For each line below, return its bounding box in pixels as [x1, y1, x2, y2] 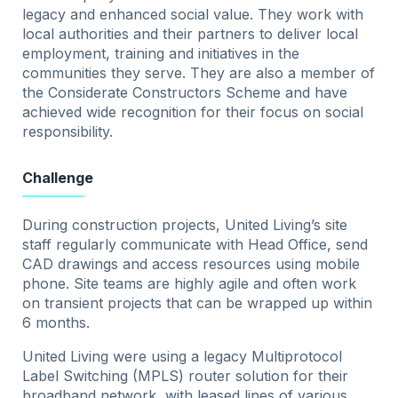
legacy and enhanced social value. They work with [22, 5, 364, 24]
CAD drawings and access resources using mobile [22, 255, 361, 274]
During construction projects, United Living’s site [22, 216, 348, 235]
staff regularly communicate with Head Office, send [22, 235, 369, 254]
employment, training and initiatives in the [22, 44, 300, 63]
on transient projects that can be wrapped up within [22, 294, 373, 313]
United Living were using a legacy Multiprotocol [22, 347, 343, 366]
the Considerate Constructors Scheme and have [22, 84, 348, 102]
